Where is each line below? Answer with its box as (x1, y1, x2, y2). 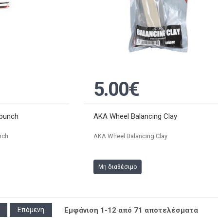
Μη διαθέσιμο (98, 163, 137, 171)
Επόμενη (18, 206, 44, 214)
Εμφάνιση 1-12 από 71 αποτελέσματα (64, 206, 198, 215)
